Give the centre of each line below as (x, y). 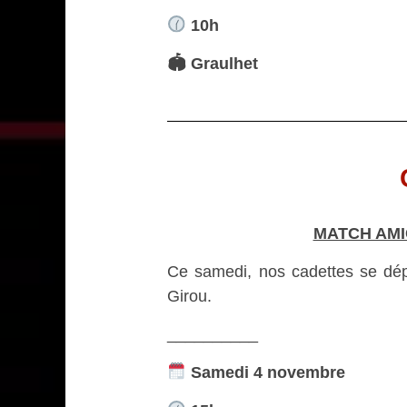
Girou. (189, 295)
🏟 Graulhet (213, 63)
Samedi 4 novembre (265, 372)
